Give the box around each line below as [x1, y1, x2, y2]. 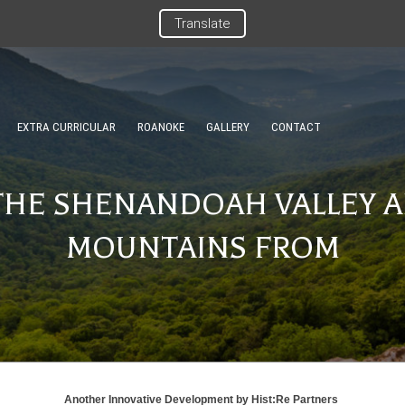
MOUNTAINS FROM [65, 231, 340, 265]
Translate [174, 15, 231, 32]
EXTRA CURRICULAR [16, 119, 116, 133]
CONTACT [270, 119, 321, 133]
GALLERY [205, 119, 250, 133]
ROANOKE [137, 119, 184, 133]
